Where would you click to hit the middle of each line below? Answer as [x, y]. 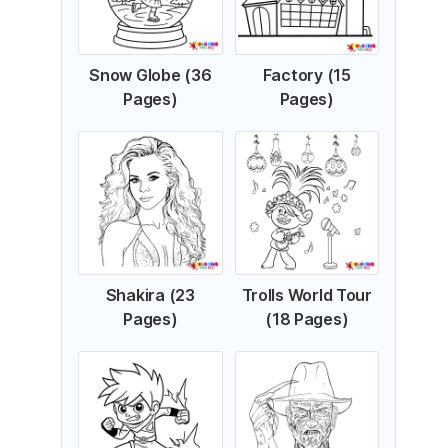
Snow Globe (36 [150, 74]
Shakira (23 [150, 295]
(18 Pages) [307, 319]
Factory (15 [306, 74]
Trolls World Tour [306, 295]
